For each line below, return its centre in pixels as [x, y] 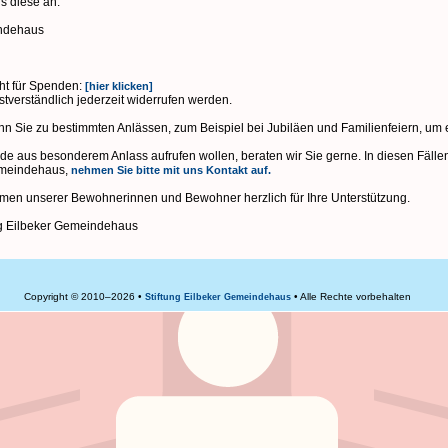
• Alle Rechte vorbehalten [353, 297]
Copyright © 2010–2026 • [85, 297]
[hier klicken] [117, 85]
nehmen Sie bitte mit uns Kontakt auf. [170, 169]
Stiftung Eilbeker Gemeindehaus [218, 297]
